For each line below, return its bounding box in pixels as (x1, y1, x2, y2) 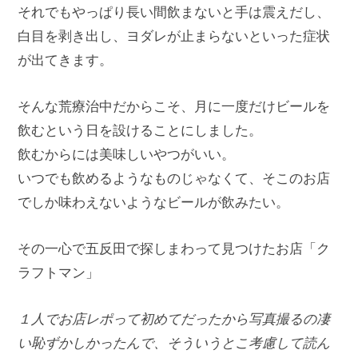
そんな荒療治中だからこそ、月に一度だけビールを (18, 97, 330, 116)
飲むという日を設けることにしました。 (18, 121, 262, 140)
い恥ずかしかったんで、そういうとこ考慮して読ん (18, 333, 330, 352)
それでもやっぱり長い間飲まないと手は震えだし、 (18, 2, 330, 22)
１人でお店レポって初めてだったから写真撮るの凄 (18, 309, 330, 328)
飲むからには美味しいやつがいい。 (18, 145, 235, 164)
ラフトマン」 (18, 263, 99, 282)
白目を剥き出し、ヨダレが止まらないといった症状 (18, 26, 330, 46)
